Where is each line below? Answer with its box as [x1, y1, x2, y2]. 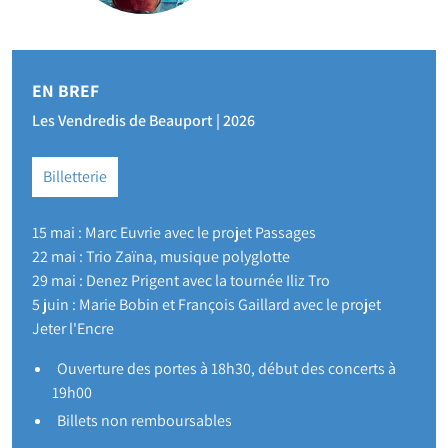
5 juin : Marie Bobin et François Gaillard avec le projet [32, 294, 381, 316]
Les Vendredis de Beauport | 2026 [32, 110, 255, 132]
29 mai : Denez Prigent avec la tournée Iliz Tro [32, 270, 330, 292]
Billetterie [43, 166, 107, 188]
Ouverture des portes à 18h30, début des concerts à [57, 358, 396, 380]
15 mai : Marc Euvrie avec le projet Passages [32, 222, 316, 244]
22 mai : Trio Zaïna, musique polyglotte [32, 246, 290, 268]
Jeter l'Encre [32, 318, 114, 340]
